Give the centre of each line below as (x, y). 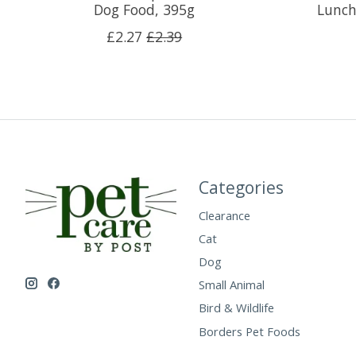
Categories (241, 187)
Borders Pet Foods (249, 331)
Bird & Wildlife (236, 308)
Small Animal (231, 285)
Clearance (224, 215)
